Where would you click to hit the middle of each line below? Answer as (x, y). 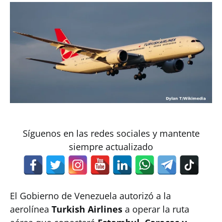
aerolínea (31, 209)
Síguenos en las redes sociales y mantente (111, 133)
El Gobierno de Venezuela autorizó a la (90, 196)
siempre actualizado (111, 147)
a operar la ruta (156, 209)
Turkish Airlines (87, 209)
